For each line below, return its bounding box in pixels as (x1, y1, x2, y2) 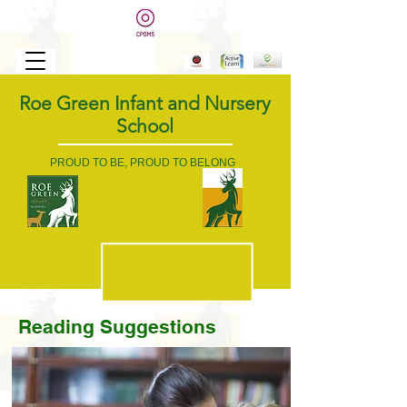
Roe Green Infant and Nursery (18, 92, 271, 114)
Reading (18, 315, 100, 338)
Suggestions (100, 315, 216, 338)
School (115, 114, 174, 137)
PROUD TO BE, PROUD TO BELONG (50, 156, 235, 169)
